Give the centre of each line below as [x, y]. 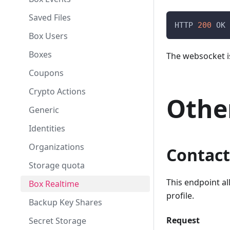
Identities [47, 128]
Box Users [48, 36]
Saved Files [50, 17]
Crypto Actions [57, 91]
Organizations [56, 147]
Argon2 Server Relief [69, 9]
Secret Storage [57, 221]
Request [183, 220]
